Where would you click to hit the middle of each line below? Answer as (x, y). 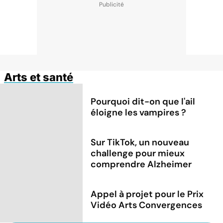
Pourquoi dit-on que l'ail (143, 101)
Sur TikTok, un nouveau (140, 142)
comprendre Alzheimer (141, 164)
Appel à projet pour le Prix (147, 194)
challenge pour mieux (138, 153)
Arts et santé (39, 77)
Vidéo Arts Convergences (147, 205)
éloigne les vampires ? (139, 112)
